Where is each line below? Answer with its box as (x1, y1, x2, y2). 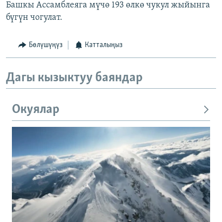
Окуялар (12, 103, 59, 117)
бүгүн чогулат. (6, 13, 62, 23)
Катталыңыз (85, 41, 122, 50)
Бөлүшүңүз (28, 41, 62, 50)
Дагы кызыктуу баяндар (6, 71, 143, 85)
